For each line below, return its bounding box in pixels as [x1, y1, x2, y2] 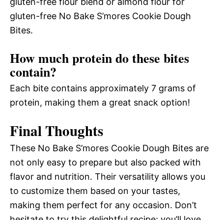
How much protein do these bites [10, 49, 189, 68]
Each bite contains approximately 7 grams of [10, 83, 196, 94]
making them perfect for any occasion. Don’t [10, 200, 197, 211]
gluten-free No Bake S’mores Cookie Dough [10, 11, 191, 22]
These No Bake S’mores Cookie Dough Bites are [10, 143, 209, 154]
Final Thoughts [10, 120, 103, 141]
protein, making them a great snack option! [10, 97, 190, 108]
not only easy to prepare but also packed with [10, 157, 201, 168]
